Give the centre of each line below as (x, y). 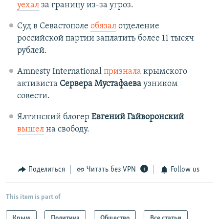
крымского (164, 72)
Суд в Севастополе (54, 26)
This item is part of (33, 197)
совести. (33, 96)
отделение (138, 26)
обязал (103, 26)
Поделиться (46, 170)
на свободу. (66, 130)
